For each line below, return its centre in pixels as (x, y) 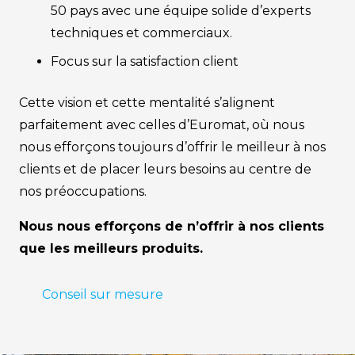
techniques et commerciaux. (141, 33)
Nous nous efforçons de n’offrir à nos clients (172, 227)
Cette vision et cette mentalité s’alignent (147, 103)
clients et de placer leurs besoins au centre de (165, 170)
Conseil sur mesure (102, 294)
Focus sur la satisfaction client (145, 62)
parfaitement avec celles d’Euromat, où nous (162, 125)
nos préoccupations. (83, 192)
